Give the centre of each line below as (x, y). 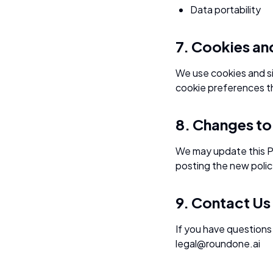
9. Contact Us (223, 202)
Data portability (225, 9)
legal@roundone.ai (218, 243)
